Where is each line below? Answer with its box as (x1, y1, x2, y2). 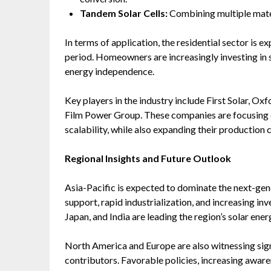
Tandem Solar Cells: (80, 7, 168, 19)
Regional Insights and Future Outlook (65, 152, 231, 164)
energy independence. (65, 65, 154, 77)
